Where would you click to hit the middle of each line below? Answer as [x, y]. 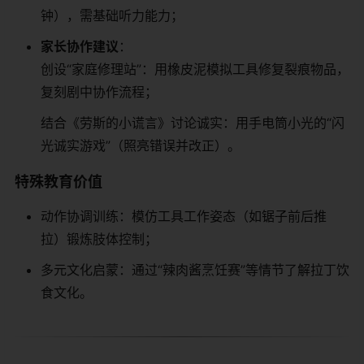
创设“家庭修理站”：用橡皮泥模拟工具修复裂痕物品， [195, 69]
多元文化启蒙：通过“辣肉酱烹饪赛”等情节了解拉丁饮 [195, 269]
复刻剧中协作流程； [99, 91]
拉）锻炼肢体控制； [99, 238]
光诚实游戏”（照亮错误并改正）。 [141, 145]
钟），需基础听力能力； [112, 15]
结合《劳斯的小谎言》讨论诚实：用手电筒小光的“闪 [193, 122]
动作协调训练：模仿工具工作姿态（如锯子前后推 [184, 216]
